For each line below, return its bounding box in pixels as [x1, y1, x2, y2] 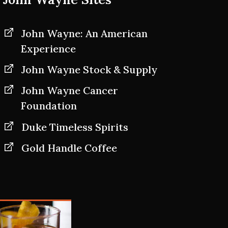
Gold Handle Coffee [21, 141, 117, 154]
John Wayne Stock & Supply [21, 63, 157, 76]
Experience [21, 42, 76, 55]
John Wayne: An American [21, 27, 148, 40]
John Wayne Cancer [21, 84, 118, 97]
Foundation [21, 99, 77, 112]
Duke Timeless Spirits [21, 120, 128, 133]
